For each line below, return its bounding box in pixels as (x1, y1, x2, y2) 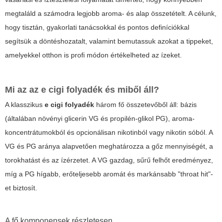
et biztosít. (5, 184, 37, 192)
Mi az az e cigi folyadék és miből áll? (5, 85, 159, 95)
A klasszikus (5, 101, 45, 109)
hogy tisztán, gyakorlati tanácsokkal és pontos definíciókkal (5, 23, 189, 32)
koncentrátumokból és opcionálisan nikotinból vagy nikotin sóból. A (5, 128, 213, 137)
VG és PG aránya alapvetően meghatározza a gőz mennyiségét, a (5, 142, 213, 151)
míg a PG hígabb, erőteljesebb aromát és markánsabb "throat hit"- (5, 170, 213, 178)
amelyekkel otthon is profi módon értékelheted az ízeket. (5, 51, 182, 59)
